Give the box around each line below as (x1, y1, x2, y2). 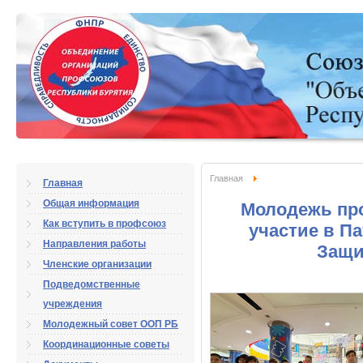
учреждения (43, 298, 102, 310)
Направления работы (43, 238, 146, 250)
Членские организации (43, 258, 152, 270)
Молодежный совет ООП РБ (43, 318, 178, 330)
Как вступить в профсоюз (43, 218, 166, 229)
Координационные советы (43, 339, 169, 350)
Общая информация (43, 198, 139, 209)
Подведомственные (43, 279, 140, 290)
